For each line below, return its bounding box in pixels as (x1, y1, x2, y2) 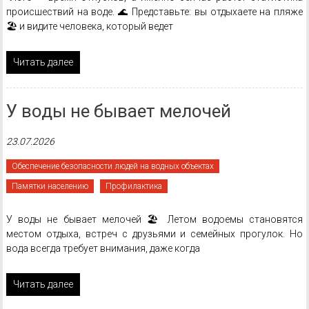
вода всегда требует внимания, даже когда (6, 243, 200, 254)
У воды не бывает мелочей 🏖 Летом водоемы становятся (6, 214, 303, 225)
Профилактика (105, 181, 162, 191)
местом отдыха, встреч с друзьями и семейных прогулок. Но (6, 228, 303, 239)
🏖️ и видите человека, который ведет (6, 21, 173, 32)
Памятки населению (11, 181, 88, 191)
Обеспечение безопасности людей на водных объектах (11, 161, 214, 171)
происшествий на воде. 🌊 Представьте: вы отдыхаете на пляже (6, 6, 303, 17)
